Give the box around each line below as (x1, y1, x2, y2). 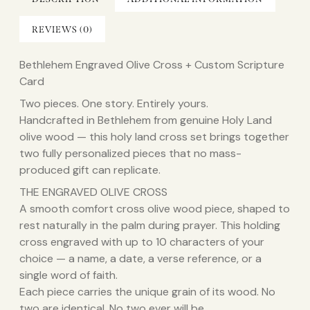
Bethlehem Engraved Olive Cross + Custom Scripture (19, 57, 284, 73)
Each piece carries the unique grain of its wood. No (19, 284, 275, 300)
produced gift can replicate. (19, 163, 161, 178)
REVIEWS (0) (32, 24, 93, 35)
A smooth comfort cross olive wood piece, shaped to (19, 201, 290, 217)
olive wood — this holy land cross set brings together (19, 129, 289, 145)
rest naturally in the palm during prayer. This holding (19, 218, 280, 233)
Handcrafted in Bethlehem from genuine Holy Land (19, 113, 272, 128)
